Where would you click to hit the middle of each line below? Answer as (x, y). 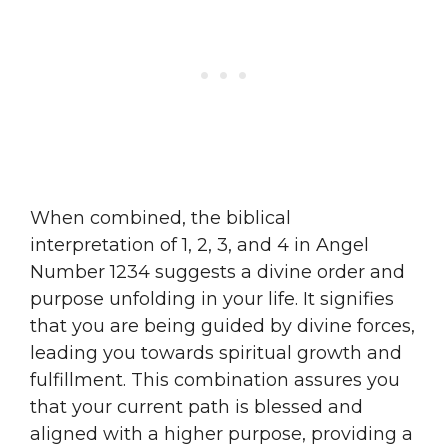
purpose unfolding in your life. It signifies (212, 298)
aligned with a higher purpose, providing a (221, 433)
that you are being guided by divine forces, (222, 325)
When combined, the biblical (160, 217)
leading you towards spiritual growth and (216, 352)
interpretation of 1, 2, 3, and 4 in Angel (199, 244)
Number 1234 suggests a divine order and (217, 271)
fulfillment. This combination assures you (215, 379)
